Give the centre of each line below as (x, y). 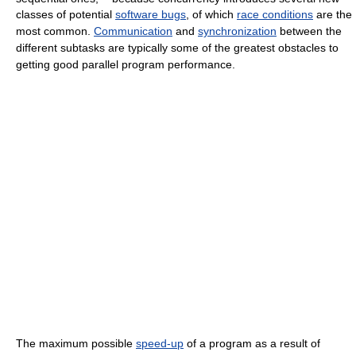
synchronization (237, 31)
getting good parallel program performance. (126, 65)
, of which (211, 15)
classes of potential (66, 15)
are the (333, 15)
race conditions (275, 15)
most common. (55, 31)
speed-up (160, 344)
